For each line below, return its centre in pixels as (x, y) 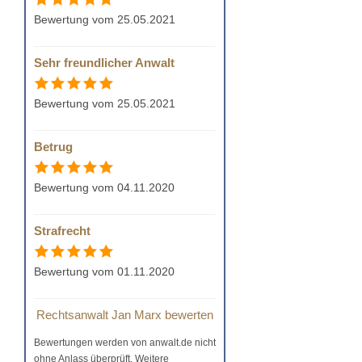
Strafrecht (62, 230)
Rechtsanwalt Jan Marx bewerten (125, 314)
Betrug (53, 146)
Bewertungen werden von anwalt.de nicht (125, 342)
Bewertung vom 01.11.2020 (104, 271)
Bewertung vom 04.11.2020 (104, 187)
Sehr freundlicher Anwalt (104, 62)
